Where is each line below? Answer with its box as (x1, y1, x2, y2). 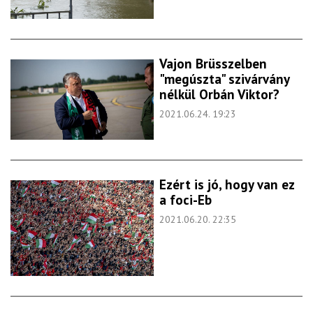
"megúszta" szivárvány (159, 71, 289, 88)
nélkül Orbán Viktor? (159, 86, 279, 103)
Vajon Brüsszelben (159, 55, 267, 73)
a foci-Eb (159, 191, 212, 209)
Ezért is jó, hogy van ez (159, 176, 294, 194)
